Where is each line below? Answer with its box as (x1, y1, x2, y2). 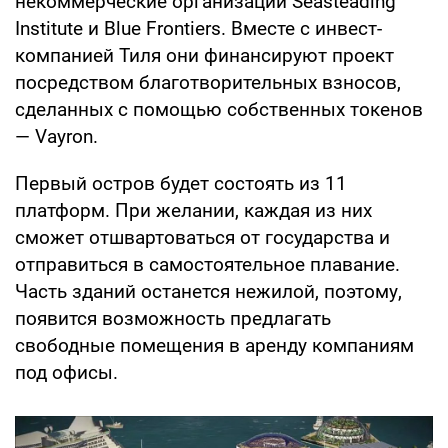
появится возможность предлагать (15, 307, 331, 331)
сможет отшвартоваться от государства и (15, 226, 390, 250)
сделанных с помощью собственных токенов (15, 98, 423, 122)
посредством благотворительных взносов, (15, 71, 401, 95)
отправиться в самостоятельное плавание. (15, 253, 400, 277)
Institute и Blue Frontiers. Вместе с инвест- (15, 17, 382, 41)
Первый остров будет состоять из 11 (15, 172, 347, 196)
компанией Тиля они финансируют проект (15, 44, 394, 68)
